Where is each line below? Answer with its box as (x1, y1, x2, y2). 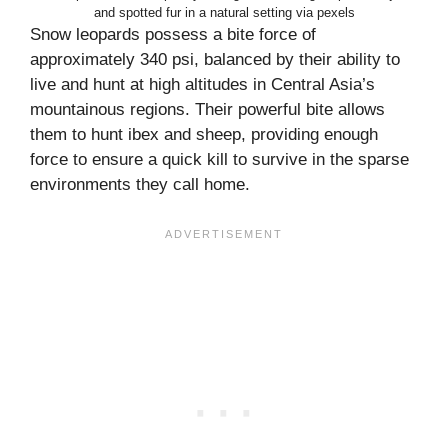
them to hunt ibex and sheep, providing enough (30, 124, 378, 144)
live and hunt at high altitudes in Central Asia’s (30, 74, 375, 94)
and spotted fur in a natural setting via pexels (93, 4, 355, 20)
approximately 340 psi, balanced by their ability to (30, 49, 400, 69)
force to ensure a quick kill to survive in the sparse (30, 149, 409, 169)
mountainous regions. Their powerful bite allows (30, 99, 385, 119)
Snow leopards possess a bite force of (30, 24, 316, 44)
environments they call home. (30, 174, 250, 194)
